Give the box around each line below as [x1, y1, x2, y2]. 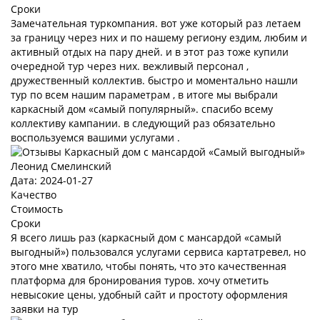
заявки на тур [11, 302, 79, 316]
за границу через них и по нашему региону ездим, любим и [11, 31, 307, 44]
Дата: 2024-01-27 [11, 174, 93, 187]
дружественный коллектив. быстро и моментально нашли [11, 74, 298, 87]
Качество [11, 188, 56, 201]
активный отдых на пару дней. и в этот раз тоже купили [11, 45, 289, 59]
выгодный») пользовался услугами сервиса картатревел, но [11, 245, 306, 259]
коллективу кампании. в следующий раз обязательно [11, 116, 275, 130]
